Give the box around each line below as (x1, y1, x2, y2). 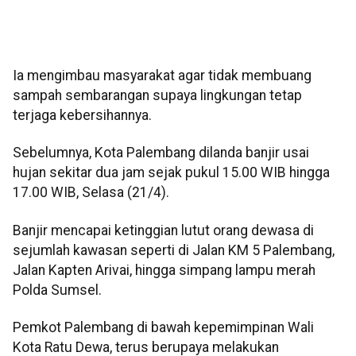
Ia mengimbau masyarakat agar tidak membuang (13, 68, 311, 84)
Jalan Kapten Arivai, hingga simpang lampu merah (13, 261, 315, 278)
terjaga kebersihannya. (13, 107, 152, 124)
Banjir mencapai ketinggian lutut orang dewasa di (13, 222, 314, 238)
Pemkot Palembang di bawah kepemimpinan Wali (13, 319, 314, 336)
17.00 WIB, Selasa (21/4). (13, 184, 169, 201)
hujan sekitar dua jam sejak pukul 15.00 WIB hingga (13, 164, 330, 181)
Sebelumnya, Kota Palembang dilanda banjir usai (13, 145, 309, 161)
